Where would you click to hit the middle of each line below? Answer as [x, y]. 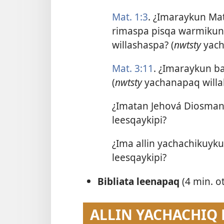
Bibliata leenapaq [139, 181]
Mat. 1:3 [130, 16]
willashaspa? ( [143, 44]
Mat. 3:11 [132, 68]
